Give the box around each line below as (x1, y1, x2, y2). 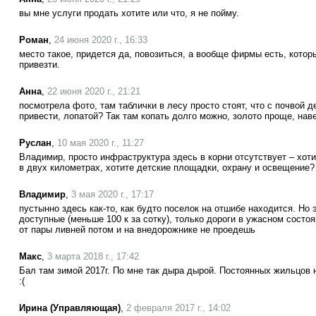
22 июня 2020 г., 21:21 (47, 86, 140, 97)
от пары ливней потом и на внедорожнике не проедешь (19, 224, 255, 235)
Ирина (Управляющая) (19, 303, 121, 313)
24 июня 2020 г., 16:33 (54, 35, 147, 45)
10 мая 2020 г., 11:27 (57, 138, 144, 148)
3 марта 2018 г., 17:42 (47, 251, 139, 262)
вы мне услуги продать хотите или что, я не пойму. (19, 8, 239, 18)
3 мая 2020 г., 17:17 (71, 189, 154, 200)
